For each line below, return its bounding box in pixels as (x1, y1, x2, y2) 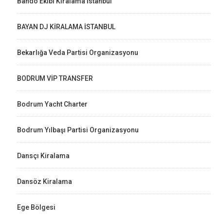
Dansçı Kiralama (17, 151, 70, 160)
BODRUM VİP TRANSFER (17, 74, 93, 82)
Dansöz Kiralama (17, 177, 72, 185)
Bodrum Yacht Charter (17, 100, 88, 108)
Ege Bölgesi (17, 203, 55, 211)
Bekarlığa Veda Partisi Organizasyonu (17, 48, 138, 56)
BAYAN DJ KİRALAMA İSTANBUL (17, 22, 115, 31)
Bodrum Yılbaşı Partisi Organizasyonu (17, 126, 139, 134)
